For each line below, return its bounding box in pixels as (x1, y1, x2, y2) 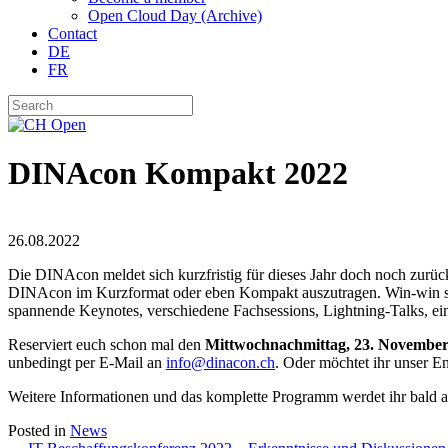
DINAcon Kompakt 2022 (8, 155, 348, 192)
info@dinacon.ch (166, 353, 275, 371)
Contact (48, 25, 97, 42)
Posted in (8, 421, 70, 439)
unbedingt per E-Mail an (8, 353, 166, 371)
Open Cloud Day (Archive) (88, 7, 262, 24)
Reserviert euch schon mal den (8, 335, 205, 353)
